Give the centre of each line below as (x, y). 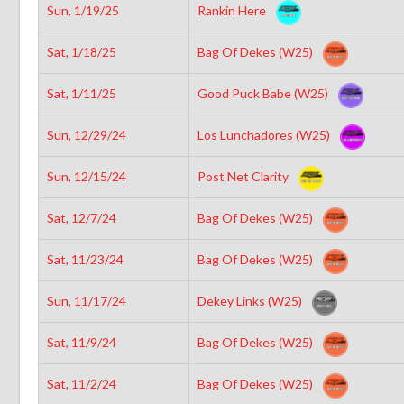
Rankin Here (233, 10)
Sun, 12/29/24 (86, 134)
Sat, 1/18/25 (81, 51)
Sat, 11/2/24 (81, 383)
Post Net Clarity (244, 176)
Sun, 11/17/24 (86, 300)
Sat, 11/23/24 (85, 259)
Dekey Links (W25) (251, 300)
